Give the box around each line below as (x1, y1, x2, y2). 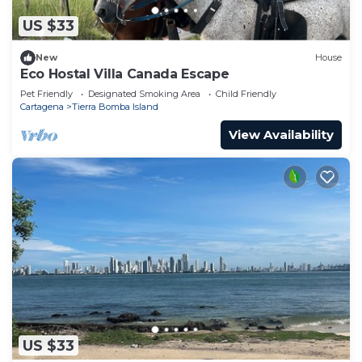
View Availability (229, 126, 334, 142)
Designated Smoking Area (88, 87, 200, 99)
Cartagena (20, 100, 64, 112)
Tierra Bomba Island (72, 100, 158, 112)
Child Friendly (216, 87, 276, 99)
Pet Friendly (20, 87, 73, 99)
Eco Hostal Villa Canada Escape (20, 65, 229, 82)
